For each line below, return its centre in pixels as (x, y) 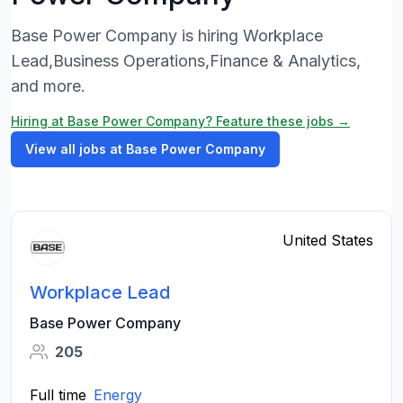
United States (328, 240)
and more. (48, 86)
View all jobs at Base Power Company (145, 149)
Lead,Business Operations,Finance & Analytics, (186, 61)
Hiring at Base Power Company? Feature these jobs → (180, 121)
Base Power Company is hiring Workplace (167, 36)
